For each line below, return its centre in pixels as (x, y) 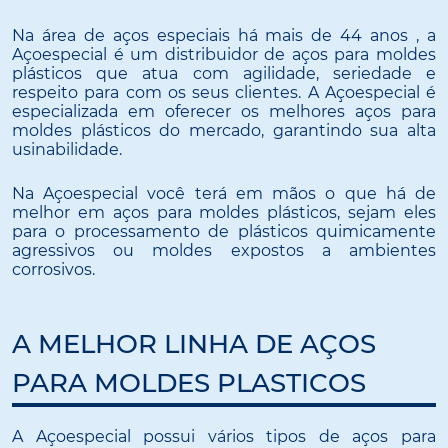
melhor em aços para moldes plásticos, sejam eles (224, 213)
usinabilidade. (67, 149)
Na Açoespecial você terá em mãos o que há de (224, 194)
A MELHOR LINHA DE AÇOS (194, 343)
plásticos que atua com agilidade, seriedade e (224, 73)
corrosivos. (53, 270)
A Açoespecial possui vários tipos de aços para (224, 436)
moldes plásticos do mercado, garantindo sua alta (224, 130)
